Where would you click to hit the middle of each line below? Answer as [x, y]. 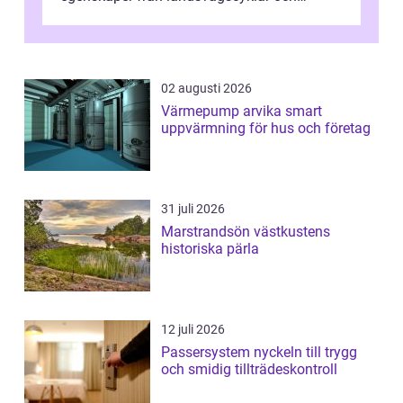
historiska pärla [210, 248]
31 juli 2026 [193, 208]
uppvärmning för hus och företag [266, 128]
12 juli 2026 [193, 329]
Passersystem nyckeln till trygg [207, 352]
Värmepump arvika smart [223, 111]
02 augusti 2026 [206, 88]
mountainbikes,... [114, 18]
